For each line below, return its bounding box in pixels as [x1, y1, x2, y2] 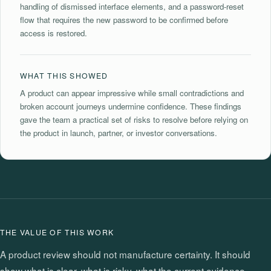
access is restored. [20, 27, 87, 39]
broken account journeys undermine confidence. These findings [20, 100, 241, 112]
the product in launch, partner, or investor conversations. [20, 126, 217, 139]
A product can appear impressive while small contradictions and [20, 87, 244, 99]
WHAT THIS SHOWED [20, 70, 108, 80]
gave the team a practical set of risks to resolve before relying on [20, 113, 248, 125]
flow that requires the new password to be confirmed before [20, 13, 228, 25]
